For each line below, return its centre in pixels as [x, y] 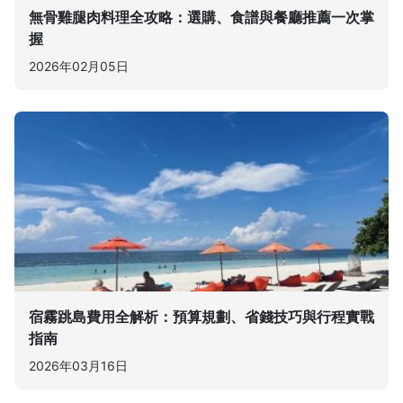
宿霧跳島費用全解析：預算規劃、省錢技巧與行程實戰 [201, 316]
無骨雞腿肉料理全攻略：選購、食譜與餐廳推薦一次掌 [201, 17]
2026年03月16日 [78, 365]
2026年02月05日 [79, 66]
